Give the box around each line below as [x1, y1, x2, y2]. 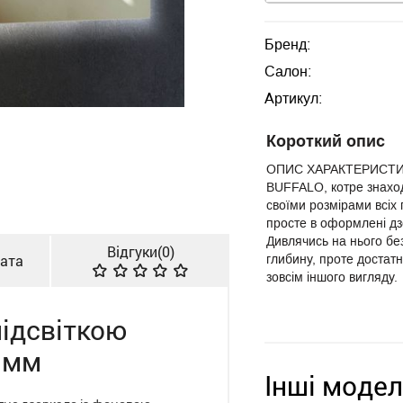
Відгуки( [106, 242, 162, 261]
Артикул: [264, 91, 322, 106]
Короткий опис [266, 132, 385, 150]
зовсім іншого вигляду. [266, 270, 398, 284]
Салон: [264, 64, 311, 79]
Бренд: [264, 37, 310, 52]
